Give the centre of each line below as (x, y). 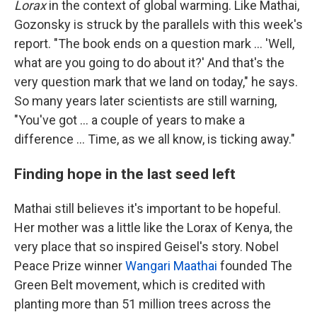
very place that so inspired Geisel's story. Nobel (146, 247)
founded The (255, 266)
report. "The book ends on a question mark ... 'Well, (154, 44)
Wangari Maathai (171, 266)
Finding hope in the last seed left (125, 174)
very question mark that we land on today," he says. (156, 82)
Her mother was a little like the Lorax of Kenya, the (154, 228)
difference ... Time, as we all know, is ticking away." (155, 139)
